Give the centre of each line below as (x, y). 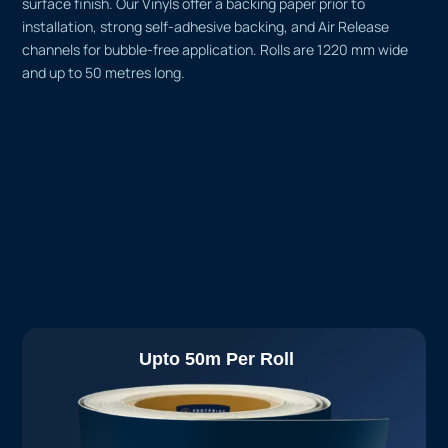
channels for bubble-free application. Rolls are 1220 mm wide (215, 49)
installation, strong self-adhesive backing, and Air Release (206, 26)
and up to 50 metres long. (104, 72)
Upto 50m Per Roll (216, 359)
